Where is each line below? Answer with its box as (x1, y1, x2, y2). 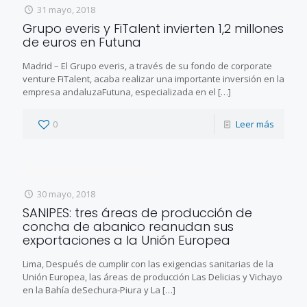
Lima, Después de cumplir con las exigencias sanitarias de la (23, 257, 273, 270)
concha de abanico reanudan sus (23, 217, 234, 235)
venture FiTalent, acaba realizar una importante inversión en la (23, 72, 284, 85)
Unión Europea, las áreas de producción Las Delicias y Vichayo (23, 270, 282, 283)
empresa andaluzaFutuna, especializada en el (23, 85, 216, 98)
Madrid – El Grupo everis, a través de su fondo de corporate (23, 59, 272, 72)
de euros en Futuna (23, 33, 141, 51)
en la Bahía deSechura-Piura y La (23, 283, 160, 296)
